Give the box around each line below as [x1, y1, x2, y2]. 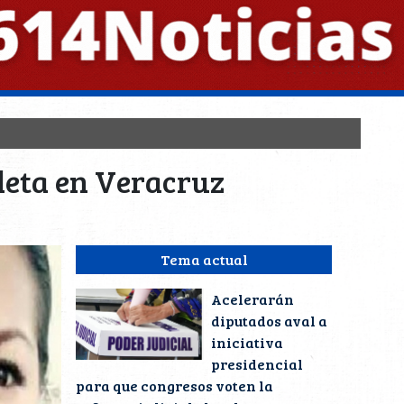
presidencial [211, 354, 303, 373]
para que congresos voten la [76, 376, 273, 395]
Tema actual [160, 250, 248, 269]
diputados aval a [211, 311, 327, 330]
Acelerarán [211, 289, 294, 308]
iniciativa [211, 333, 283, 352]
